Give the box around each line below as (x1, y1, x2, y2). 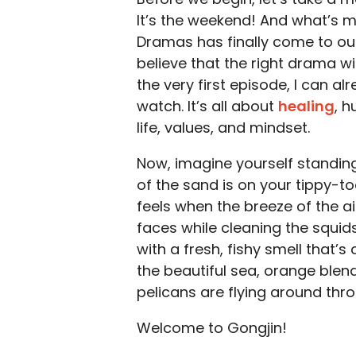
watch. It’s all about (137, 96, 278, 116)
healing (278, 96, 335, 116)
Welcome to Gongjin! (137, 318, 287, 338)
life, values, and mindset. (137, 118, 310, 137)
